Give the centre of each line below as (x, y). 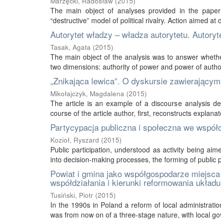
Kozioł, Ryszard (75, 140)
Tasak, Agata (71, 47)
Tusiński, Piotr (72, 195)
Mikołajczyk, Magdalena (87, 93)
